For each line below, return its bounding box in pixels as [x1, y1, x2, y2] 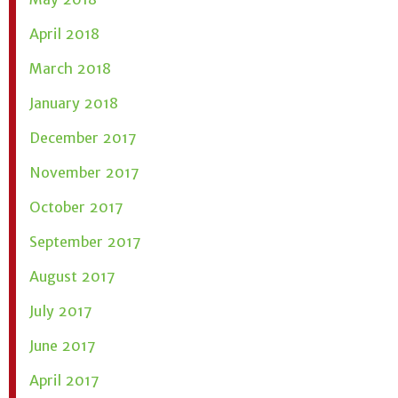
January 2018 [29, 93, 118, 112]
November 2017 [29, 163, 139, 181]
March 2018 [29, 59, 111, 77]
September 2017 [29, 232, 141, 251]
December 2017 [29, 128, 137, 147]
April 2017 [29, 370, 99, 389]
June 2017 [29, 336, 96, 354]
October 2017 [29, 197, 123, 216]
